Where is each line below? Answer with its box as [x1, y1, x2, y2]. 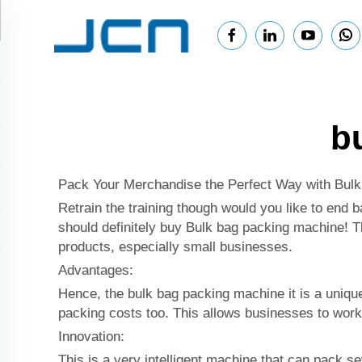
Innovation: [58, 329, 124, 344]
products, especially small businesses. [58, 239, 293, 255]
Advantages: [58, 263, 133, 278]
